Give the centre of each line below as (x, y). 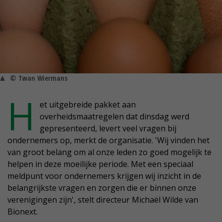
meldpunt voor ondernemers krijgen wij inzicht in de (104, 176)
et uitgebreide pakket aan (88, 105)
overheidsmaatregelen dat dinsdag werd (114, 117)
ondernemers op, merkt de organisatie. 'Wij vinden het (109, 140)
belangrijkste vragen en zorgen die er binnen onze (102, 188)
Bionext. (23, 212)
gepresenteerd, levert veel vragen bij (108, 129)
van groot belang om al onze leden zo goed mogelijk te (110, 152)
